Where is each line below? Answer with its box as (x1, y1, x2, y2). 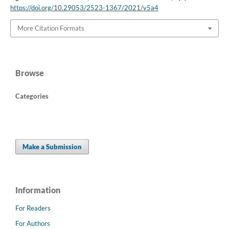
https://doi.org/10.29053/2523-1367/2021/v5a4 (10, 4, 158, 12)
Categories (15, 91, 49, 100)
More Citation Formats (17, 24, 84, 33)
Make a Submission (22, 142, 82, 151)
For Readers (15, 203, 51, 212)
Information (15, 185, 60, 195)
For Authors (15, 219, 50, 227)
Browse (15, 67, 44, 78)
